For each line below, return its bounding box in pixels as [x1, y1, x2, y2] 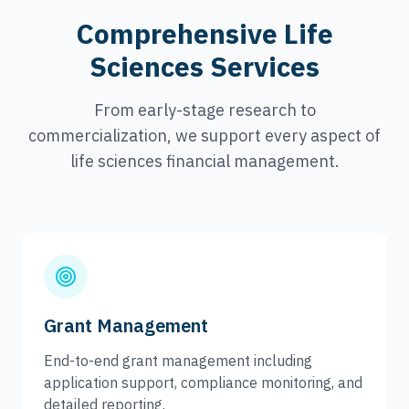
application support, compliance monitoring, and [44, 373, 362, 392]
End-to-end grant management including [44, 351, 312, 370]
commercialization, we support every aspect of [28, 125, 381, 146]
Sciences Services [89, 48, 320, 84]
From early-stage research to [93, 100, 316, 121]
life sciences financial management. [69, 151, 340, 172]
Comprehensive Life [76, 16, 333, 51]
